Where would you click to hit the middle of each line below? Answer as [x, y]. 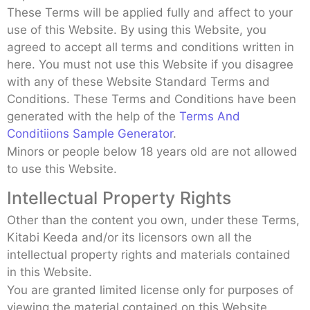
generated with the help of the [93, 116]
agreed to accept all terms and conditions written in [151, 47]
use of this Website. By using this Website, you [137, 29]
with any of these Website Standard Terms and [138, 81]
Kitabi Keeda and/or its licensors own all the [129, 237]
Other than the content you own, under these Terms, [153, 220]
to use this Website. [62, 168]
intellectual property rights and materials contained [149, 254]
